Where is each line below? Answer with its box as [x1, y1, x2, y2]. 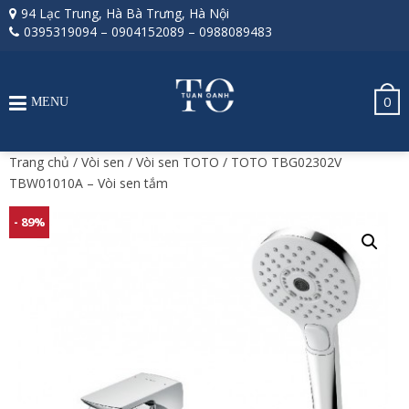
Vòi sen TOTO [136, 153, 219, 171]
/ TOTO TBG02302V [219, 153, 341, 171]
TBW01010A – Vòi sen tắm [9, 174, 168, 192]
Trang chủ [9, 153, 69, 171]
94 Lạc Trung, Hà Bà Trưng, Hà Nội [21, 5, 229, 22]
